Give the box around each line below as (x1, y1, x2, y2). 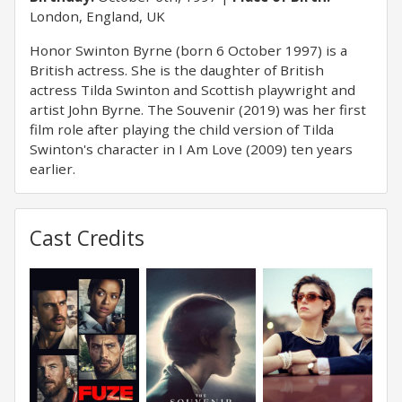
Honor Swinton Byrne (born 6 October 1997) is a (30, 41, 347, 59)
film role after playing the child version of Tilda (30, 120, 334, 138)
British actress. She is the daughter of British (30, 61, 324, 79)
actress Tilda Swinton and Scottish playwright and (30, 81, 355, 99)
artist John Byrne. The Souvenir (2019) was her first (30, 100, 366, 118)
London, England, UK (30, 7, 165, 25)
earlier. (30, 160, 75, 178)
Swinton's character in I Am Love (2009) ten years (30, 140, 353, 158)
